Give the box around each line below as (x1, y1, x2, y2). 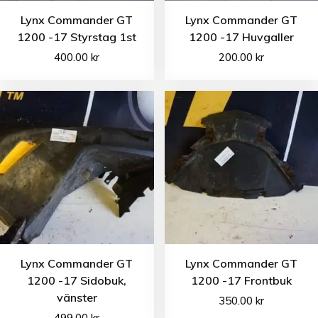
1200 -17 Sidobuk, (27, 273, 127, 288)
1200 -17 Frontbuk (190, 273, 292, 288)
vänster (56, 290, 97, 305)
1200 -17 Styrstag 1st (17, 29, 137, 44)
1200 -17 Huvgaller (188, 29, 294, 44)
